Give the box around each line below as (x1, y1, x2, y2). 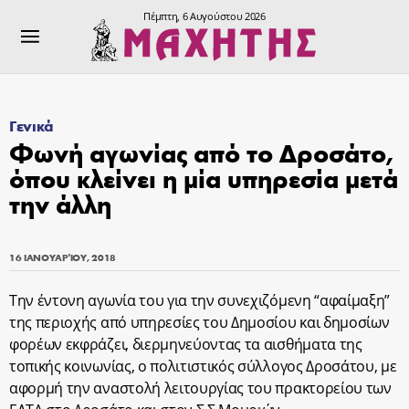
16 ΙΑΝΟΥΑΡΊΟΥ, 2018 (9, 250, 116, 264)
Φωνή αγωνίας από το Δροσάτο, (9, 135, 393, 169)
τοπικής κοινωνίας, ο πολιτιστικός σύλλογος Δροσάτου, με (9, 356, 397, 376)
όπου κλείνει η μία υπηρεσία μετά (9, 161, 398, 194)
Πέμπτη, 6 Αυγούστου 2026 (143, 9, 266, 23)
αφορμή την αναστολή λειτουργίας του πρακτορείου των (9, 378, 392, 398)
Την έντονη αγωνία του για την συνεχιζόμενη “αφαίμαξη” (9, 290, 391, 310)
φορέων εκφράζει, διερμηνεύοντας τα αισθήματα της (9, 334, 362, 354)
